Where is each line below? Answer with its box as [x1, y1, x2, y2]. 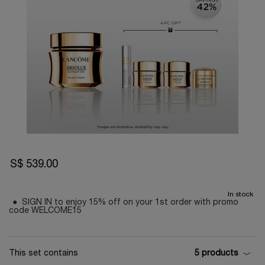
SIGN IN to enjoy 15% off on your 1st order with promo [22, 199, 238, 207]
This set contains [9, 249, 78, 257]
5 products [195, 250, 238, 258]
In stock [228, 191, 253, 198]
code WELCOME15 [9, 207, 82, 215]
